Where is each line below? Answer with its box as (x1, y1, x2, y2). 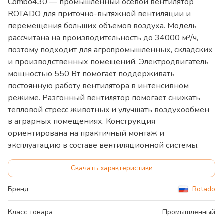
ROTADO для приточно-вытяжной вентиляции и (8, 8, 191, 20)
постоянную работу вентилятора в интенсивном (8, 80, 189, 92)
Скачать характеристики (70, 163, 153, 173)
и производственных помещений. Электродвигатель (8, 56, 209, 68)
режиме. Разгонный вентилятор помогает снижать (8, 92, 200, 104)
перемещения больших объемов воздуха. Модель (8, 20, 197, 32)
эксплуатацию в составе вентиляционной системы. (8, 140, 199, 151)
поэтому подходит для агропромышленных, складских (8, 44, 213, 56)
